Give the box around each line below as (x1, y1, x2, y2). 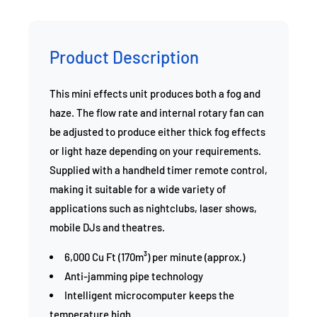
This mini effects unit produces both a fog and (50, 87, 260, 100)
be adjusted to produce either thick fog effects (50, 125, 265, 138)
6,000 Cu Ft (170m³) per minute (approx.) (64, 250, 245, 263)
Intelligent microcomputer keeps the (64, 289, 234, 301)
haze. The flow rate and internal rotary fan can (50, 106, 264, 119)
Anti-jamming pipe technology (64, 270, 203, 282)
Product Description (50, 47, 199, 67)
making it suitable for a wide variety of (50, 183, 226, 195)
